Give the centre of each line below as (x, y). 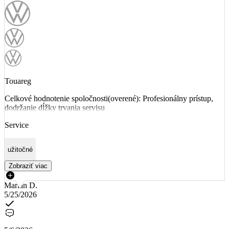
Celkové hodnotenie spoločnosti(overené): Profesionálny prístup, (109, 99)
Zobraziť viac (28, 166)
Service (17, 125)
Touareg (18, 81)
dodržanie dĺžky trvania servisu (55, 108)
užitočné (20, 149)
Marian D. (21, 185)
